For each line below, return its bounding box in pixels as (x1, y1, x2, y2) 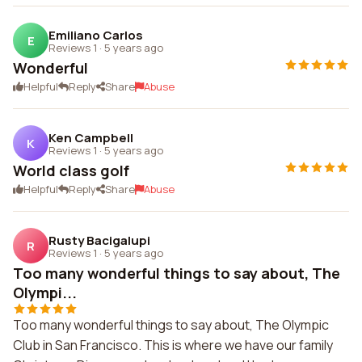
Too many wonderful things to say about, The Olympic (13, 316, 329, 334)
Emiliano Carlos (48, 26, 143, 44)
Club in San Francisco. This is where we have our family (13, 336, 333, 354)
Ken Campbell (48, 128, 133, 146)
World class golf (13, 161, 129, 180)
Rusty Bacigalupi (48, 231, 150, 249)
